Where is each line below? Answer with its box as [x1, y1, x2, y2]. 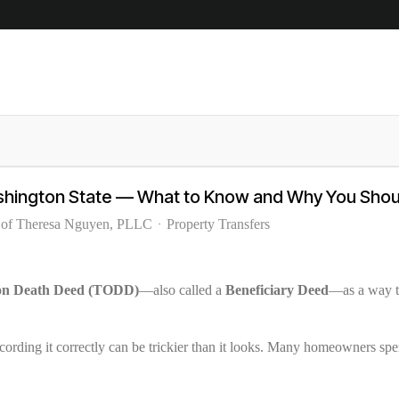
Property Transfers [167, 216, 270, 232]
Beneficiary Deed [225, 282, 329, 298]
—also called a [139, 282, 225, 298]
